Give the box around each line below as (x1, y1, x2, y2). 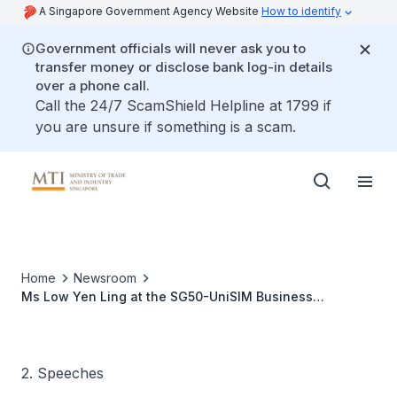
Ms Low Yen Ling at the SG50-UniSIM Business (21, 289, 313, 304)
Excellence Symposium (21, 307, 162, 323)
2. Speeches (21, 364, 104, 382)
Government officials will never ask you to (35, 40, 306, 57)
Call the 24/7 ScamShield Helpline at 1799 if (35, 97, 331, 114)
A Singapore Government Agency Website (39, 4, 261, 18)
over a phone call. (35, 77, 150, 94)
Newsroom (74, 270, 136, 285)
